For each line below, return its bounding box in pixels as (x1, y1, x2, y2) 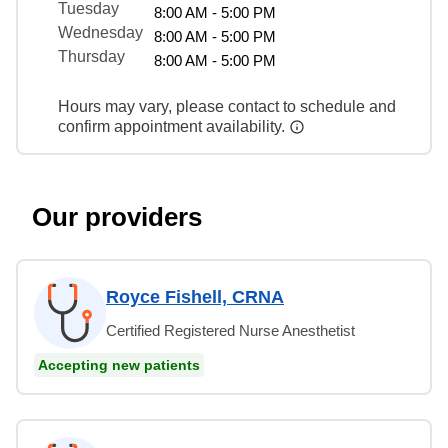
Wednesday (58, 23, 143, 41)
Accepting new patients (38, 356, 200, 373)
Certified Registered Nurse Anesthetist (106, 321, 355, 339)
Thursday (58, 47, 125, 65)
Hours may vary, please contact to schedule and (58, 97, 396, 115)
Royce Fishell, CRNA (106, 286, 284, 307)
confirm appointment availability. (58, 117, 289, 135)
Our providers (32, 201, 202, 232)
